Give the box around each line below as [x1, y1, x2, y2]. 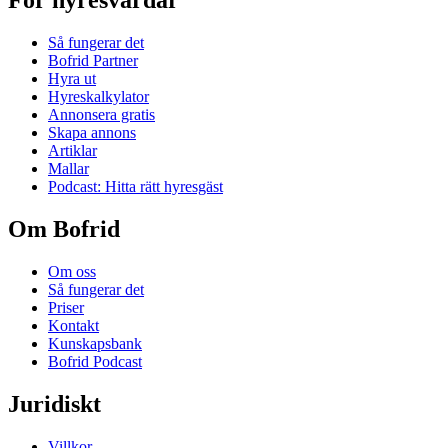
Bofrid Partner [48, 52, 138, 70]
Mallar [48, 160, 89, 178]
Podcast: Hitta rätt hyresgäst [48, 178, 223, 196]
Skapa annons [48, 124, 136, 142]
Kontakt [48, 316, 99, 334]
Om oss [48, 262, 96, 280]
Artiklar [48, 142, 97, 160]
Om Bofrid [8, 216, 120, 243]
